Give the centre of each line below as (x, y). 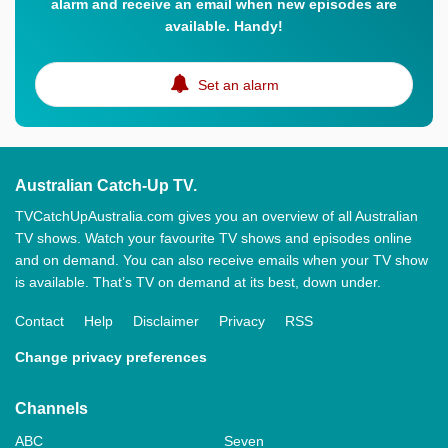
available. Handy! (224, 25)
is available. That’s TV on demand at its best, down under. (198, 281)
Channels (51, 408)
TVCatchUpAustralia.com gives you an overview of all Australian (216, 215)
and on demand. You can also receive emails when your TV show (221, 259)
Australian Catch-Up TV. (106, 185)
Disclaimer (166, 320)
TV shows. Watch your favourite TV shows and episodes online (213, 237)
